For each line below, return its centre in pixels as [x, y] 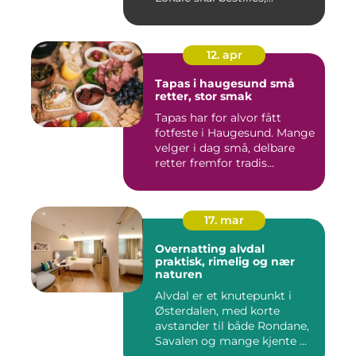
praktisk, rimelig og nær [225, 261]
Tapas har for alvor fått [218, 118]
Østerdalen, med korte [217, 311]
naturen [179, 274]
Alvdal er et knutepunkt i [223, 296]
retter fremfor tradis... [215, 163]
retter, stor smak [203, 96]
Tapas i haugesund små [213, 83]
